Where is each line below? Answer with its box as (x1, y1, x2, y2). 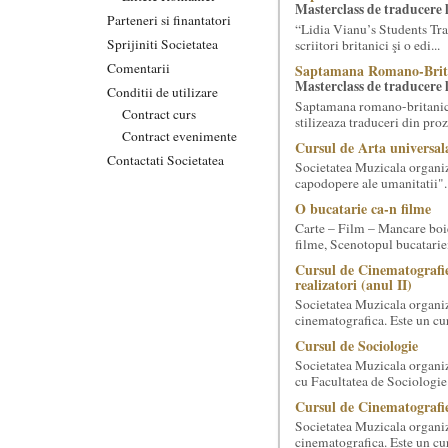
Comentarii (107, 58, 170, 77)
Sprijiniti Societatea (107, 34, 218, 53)
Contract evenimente (122, 126, 237, 145)
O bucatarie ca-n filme (294, 198, 431, 219)
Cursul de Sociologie (294, 335, 418, 356)
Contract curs (122, 104, 196, 123)
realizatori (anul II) (294, 274, 412, 295)
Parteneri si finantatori (107, 10, 231, 29)
